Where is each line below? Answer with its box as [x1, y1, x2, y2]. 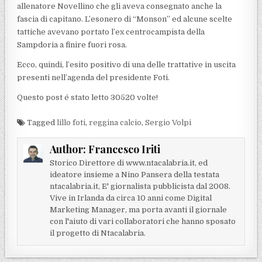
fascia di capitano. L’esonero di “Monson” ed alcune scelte [17, 15, 233, 24]
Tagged [25, 118, 57, 127]
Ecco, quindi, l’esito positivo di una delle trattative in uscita [17, 60, 236, 70]
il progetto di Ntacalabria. [49, 229, 146, 238]
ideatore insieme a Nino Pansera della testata [49, 170, 219, 180]
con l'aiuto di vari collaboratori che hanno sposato [49, 217, 236, 226]
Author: [49, 142, 88, 157]
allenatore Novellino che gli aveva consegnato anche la [17, 2, 222, 11]
